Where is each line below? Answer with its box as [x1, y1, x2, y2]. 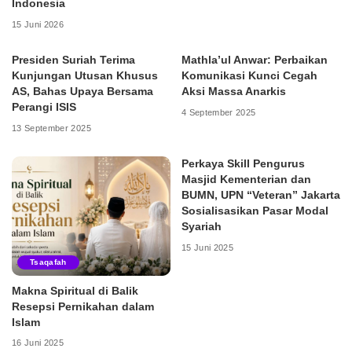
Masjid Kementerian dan [181, 174, 311, 186]
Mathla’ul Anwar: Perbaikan [181, 54, 328, 67]
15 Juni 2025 [181, 242, 234, 252]
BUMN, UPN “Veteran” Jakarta [181, 189, 340, 202]
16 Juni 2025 [12, 338, 64, 348]
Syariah [181, 221, 222, 233]
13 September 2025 [12, 123, 91, 133]
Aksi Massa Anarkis [181, 86, 286, 98]
